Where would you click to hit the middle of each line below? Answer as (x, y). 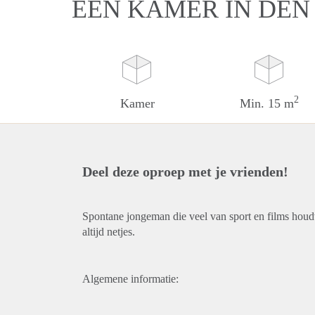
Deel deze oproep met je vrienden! (185, 172)
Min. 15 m (267, 103)
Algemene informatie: (130, 279)
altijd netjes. (109, 232)
